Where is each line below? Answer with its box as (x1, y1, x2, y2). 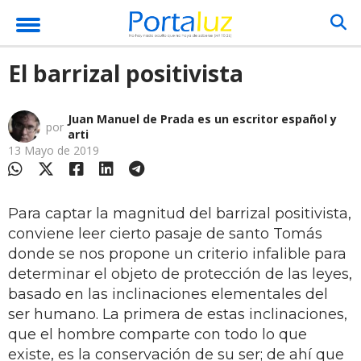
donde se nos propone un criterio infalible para (8, 245, 346, 263)
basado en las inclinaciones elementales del (8, 285, 328, 303)
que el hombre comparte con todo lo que (8, 326, 307, 343)
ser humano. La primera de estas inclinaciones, (8, 305, 347, 323)
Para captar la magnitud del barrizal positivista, (8, 205, 351, 222)
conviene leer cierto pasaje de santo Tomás (8, 225, 322, 243)
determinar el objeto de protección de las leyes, (8, 265, 352, 283)
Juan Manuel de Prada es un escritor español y (68, 111, 337, 127)
